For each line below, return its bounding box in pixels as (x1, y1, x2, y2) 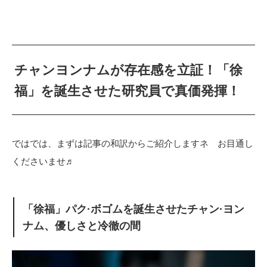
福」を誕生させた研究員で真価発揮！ (14, 83, 241, 99)
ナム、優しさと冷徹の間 (23, 219, 141, 232)
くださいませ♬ (12, 156, 74, 167)
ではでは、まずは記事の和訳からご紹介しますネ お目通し (12, 138, 253, 149)
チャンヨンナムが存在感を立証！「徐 (14, 63, 243, 78)
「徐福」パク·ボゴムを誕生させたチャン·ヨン (23, 203, 245, 215)
